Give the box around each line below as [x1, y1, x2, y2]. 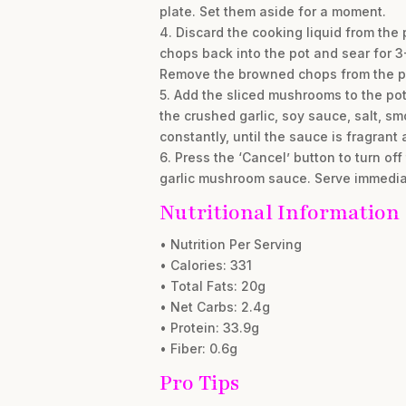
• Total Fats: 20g [159, 277, 266, 294]
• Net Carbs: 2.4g [159, 298, 270, 314]
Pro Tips [159, 368, 239, 397]
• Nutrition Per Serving [159, 236, 302, 252]
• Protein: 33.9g [159, 319, 259, 335]
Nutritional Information [159, 198, 400, 227]
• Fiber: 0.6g [159, 340, 237, 356]
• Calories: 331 [159, 256, 252, 273]
